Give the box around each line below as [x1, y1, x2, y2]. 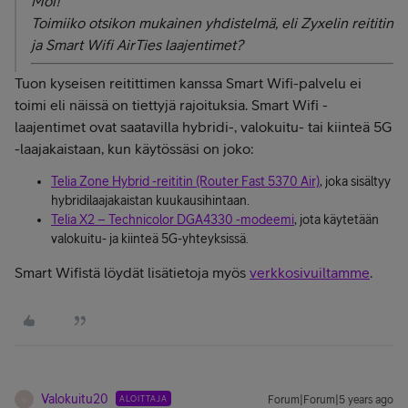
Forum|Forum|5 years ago [268, 393, 393, 406]
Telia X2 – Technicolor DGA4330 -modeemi [51, 212, 294, 227]
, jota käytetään [294, 212, 379, 227]
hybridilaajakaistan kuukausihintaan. [51, 193, 250, 208]
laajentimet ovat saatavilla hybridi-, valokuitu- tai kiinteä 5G [15, 118, 392, 135]
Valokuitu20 [41, 392, 108, 406]
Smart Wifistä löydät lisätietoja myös [15, 264, 250, 280]
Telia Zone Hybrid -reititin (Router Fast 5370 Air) [51, 174, 320, 189]
